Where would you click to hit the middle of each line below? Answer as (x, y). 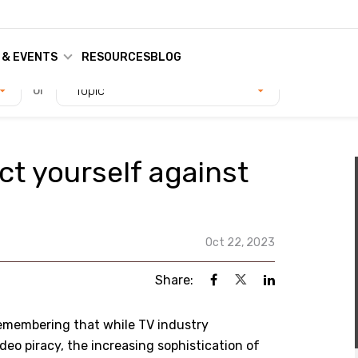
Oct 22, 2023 (240, 243)
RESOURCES (115, 57)
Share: (174, 280)
